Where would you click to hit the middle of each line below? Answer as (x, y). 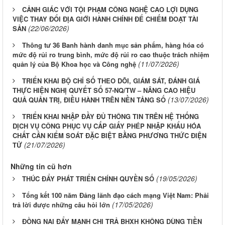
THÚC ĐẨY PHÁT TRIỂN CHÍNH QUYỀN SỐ (88, 178)
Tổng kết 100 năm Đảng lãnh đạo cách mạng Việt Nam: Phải (116, 195)
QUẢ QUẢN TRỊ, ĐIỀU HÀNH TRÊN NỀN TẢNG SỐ (89, 99)
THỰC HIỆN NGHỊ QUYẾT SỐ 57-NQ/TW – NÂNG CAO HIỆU (104, 90)
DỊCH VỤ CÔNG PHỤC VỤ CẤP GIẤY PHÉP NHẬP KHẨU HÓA (107, 126)
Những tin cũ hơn (41, 166)
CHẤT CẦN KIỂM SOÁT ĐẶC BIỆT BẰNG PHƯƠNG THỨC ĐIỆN (109, 135)
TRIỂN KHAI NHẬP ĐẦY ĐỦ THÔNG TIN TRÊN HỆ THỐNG (110, 116)
